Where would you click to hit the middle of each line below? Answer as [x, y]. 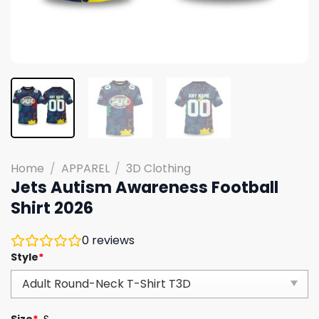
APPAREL [85, 168]
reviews [112, 240]
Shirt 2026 [52, 208]
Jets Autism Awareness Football [145, 187]
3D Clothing [159, 168]
